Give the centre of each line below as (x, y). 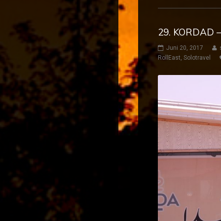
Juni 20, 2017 (185, 48)
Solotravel (197, 57)
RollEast (169, 57)
